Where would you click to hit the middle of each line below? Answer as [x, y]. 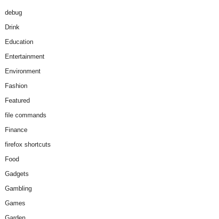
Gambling [18, 188]
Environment [23, 71]
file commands [26, 115]
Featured [17, 100]
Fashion [16, 86]
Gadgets [17, 174]
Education [19, 42]
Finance [16, 130]
